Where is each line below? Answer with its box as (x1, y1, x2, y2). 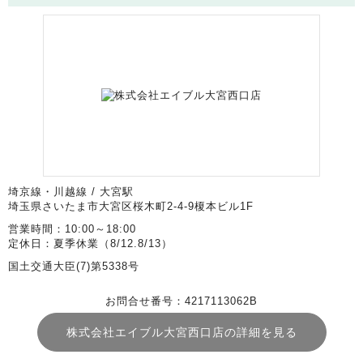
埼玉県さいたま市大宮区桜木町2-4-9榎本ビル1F (8, 200, 254, 212)
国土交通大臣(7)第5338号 (8, 260, 139, 272)
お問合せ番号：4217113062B (105, 295, 258, 307)
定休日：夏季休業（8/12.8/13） (8, 237, 173, 250)
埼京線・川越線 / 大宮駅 (8, 186, 134, 198)
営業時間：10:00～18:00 (8, 223, 136, 235)
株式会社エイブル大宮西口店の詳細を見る (66, 326, 297, 339)
